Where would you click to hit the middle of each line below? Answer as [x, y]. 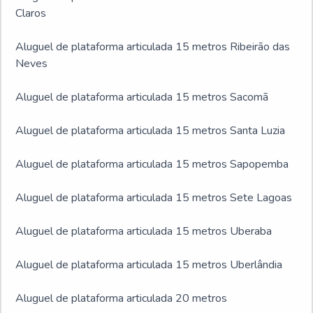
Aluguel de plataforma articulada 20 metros [121, 298]
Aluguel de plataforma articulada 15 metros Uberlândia [149, 265]
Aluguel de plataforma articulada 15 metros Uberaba [144, 231]
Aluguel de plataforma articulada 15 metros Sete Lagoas [154, 198]
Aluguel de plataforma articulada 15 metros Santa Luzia [150, 131]
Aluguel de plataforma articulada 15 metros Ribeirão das [153, 47]
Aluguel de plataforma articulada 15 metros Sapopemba [152, 164]
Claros [31, 13]
